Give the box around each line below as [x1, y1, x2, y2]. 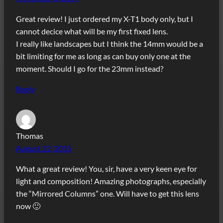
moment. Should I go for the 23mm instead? [16, 63, 163, 73]
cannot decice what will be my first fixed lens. [16, 26, 168, 36]
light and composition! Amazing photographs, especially [16, 176, 206, 186]
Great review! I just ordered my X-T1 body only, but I [16, 13, 193, 23]
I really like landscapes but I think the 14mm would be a [16, 38, 203, 48]
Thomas [16, 130, 43, 140]
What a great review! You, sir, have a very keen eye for [16, 163, 197, 173]
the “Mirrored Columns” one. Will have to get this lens [16, 188, 199, 198]
